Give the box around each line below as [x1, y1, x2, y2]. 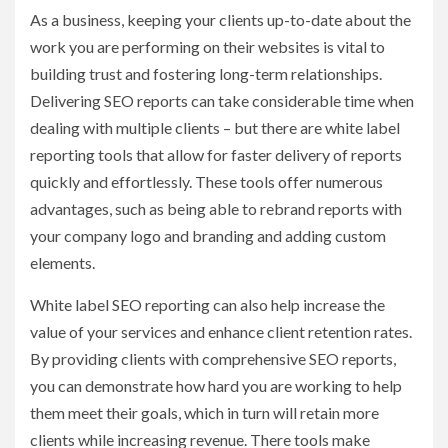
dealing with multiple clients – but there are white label [30, 117, 400, 137]
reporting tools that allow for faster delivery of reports [30, 144, 402, 164]
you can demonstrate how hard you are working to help [30, 375, 402, 395]
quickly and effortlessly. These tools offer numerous [30, 171, 383, 191]
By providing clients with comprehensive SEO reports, [30, 348, 396, 368]
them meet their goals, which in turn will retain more [30, 402, 379, 422]
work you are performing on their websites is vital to [30, 36, 385, 56]
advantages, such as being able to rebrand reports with [30, 198, 402, 218]
